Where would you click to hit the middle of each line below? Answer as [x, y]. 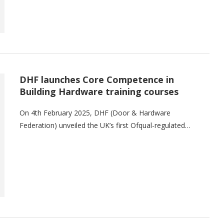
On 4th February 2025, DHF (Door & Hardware [95, 112]
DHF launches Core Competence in [97, 79]
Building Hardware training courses [99, 91]
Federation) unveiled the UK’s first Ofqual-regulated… [105, 125]
